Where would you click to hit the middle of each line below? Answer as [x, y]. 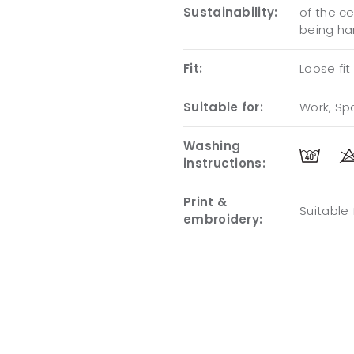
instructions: [224, 163]
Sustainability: [231, 12]
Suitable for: [223, 107]
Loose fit [325, 68]
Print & [205, 202]
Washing [212, 146]
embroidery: [223, 219]
